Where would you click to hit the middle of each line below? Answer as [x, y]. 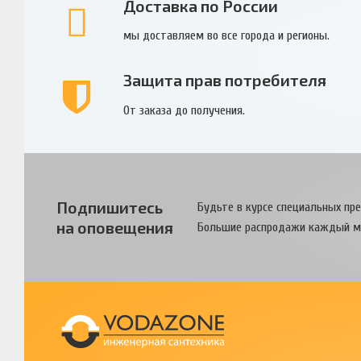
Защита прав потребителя [224, 80]
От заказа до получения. [184, 110]
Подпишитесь [110, 207]
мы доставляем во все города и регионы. [226, 36]
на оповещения [115, 227]
